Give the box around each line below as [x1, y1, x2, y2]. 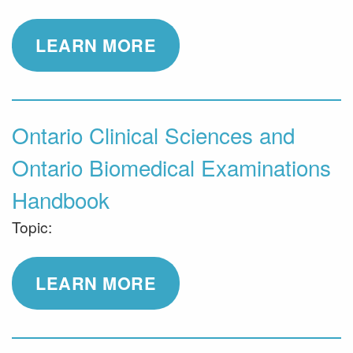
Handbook [12, 184, 110, 215]
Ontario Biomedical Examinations [12, 151, 331, 183]
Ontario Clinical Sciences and [12, 119, 295, 150]
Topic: [12, 216, 52, 237]
